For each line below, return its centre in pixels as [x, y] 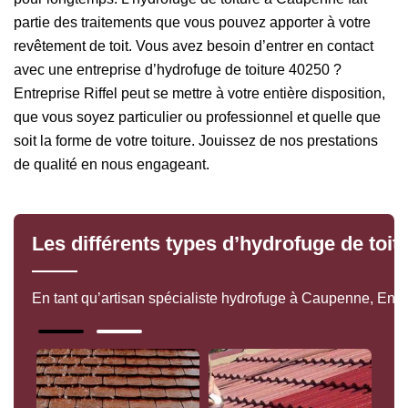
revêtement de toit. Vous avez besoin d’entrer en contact [194, 46]
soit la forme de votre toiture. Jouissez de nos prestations [196, 140]
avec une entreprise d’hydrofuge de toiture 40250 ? [178, 69]
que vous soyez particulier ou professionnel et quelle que [197, 117]
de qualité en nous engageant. [112, 164]
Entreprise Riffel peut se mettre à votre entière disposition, [199, 93]
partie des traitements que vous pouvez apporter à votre [192, 22]
